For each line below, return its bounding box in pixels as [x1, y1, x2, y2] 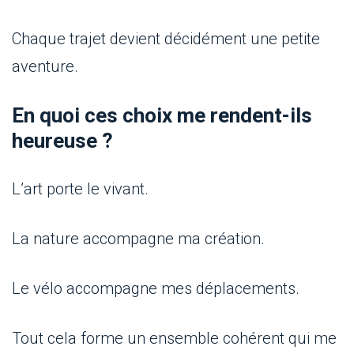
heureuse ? [12, 129, 113, 153]
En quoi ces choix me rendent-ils [12, 104, 312, 128]
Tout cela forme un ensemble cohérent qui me [12, 329, 337, 348]
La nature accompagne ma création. [12, 229, 265, 249]
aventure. [12, 57, 78, 77]
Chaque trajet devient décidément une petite [12, 29, 320, 49]
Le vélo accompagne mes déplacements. [12, 279, 299, 299]
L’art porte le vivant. [12, 179, 149, 199]
